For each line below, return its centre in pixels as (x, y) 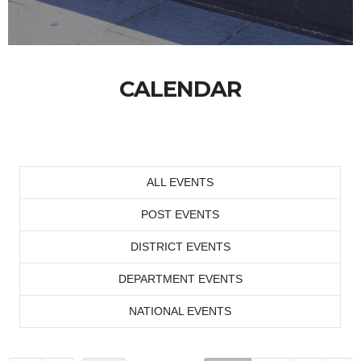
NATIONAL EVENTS (180, 311)
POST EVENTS (180, 214)
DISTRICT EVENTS (180, 247)
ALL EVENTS (180, 182)
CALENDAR (180, 89)
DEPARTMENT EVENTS (180, 279)
